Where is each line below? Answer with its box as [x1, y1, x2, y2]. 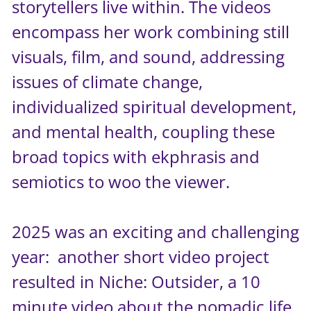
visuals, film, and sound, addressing [12, 44, 285, 68]
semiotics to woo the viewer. [12, 169, 230, 193]
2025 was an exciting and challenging [12, 219, 300, 243]
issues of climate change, [12, 69, 203, 93]
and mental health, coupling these [12, 119, 276, 143]
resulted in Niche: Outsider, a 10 [12, 269, 261, 293]
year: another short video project [12, 244, 270, 268]
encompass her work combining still [12, 19, 290, 43]
